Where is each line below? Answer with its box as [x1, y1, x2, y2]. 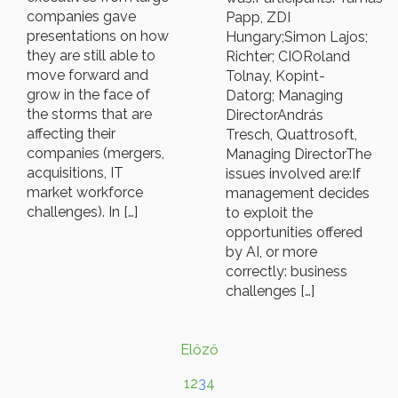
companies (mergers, [27, 145, 164, 163]
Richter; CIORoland [226, 48, 350, 66]
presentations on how [27, 28, 169, 45]
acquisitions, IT [27, 164, 123, 182]
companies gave [27, 8, 136, 26]
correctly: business [226, 263, 347, 281]
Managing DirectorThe [226, 146, 371, 163]
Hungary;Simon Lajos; [226, 28, 368, 46]
